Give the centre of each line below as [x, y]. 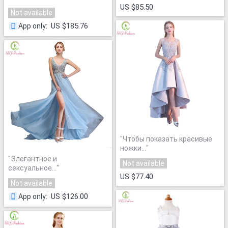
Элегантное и [34, 159]
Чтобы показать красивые [167, 139]
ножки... [133, 148]
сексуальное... [32, 168]
